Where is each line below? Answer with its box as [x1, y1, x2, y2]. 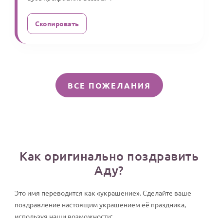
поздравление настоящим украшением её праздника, [15, 200, 186, 209]
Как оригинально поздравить [19, 148, 199, 163]
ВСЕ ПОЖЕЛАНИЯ [67, 80, 151, 91]
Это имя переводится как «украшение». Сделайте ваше [15, 188, 191, 197]
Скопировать [35, 19, 79, 28]
